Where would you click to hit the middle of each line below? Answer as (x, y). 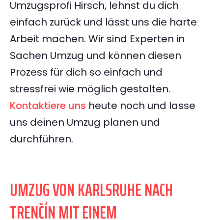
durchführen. (41, 139)
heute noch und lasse (141, 106)
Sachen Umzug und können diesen (96, 56)
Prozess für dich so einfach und (86, 72)
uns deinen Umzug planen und (85, 123)
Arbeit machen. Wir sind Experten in (97, 39)
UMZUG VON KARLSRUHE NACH (91, 190)
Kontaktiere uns (48, 106)
